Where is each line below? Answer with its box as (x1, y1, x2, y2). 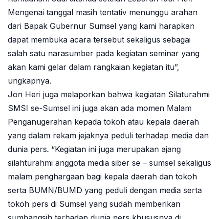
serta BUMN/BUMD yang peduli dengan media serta (8, 185, 202, 195)
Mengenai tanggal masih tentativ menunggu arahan (8, 7, 197, 17)
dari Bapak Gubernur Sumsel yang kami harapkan (8, 21, 195, 31)
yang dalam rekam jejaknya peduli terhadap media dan (8, 130, 209, 140)
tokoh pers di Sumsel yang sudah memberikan (8, 198, 180, 209)
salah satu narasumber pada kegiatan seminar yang (8, 48, 199, 58)
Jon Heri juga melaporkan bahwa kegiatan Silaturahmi (8, 89, 210, 99)
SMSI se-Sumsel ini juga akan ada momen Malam (8, 103, 192, 113)
